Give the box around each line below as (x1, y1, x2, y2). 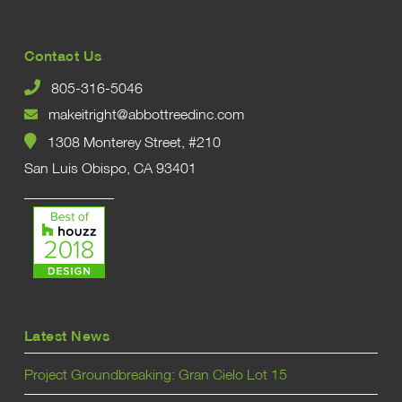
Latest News (23, 327, 110, 345)
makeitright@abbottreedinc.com (37, 104, 244, 123)
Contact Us (23, 47, 102, 65)
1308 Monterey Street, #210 (36, 132, 221, 151)
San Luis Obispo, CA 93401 (23, 158, 197, 177)
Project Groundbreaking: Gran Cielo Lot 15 (23, 364, 287, 383)
